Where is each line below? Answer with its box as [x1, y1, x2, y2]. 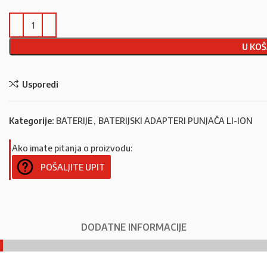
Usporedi [21, 78, 58, 89]
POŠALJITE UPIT [41, 162, 105, 172]
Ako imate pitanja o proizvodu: [12, 142, 132, 153]
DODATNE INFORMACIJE [80, 221, 187, 233]
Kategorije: [9, 115, 54, 126]
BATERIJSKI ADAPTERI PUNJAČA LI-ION [98, 115, 253, 126]
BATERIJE [56, 115, 92, 126]
